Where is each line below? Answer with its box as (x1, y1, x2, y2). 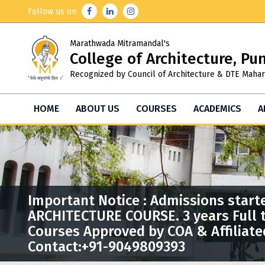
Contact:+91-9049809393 (28, 238, 185, 255)
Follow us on (28, 7, 79, 17)
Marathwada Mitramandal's (70, 38, 170, 49)
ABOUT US (76, 103, 119, 114)
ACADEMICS (193, 103, 241, 114)
